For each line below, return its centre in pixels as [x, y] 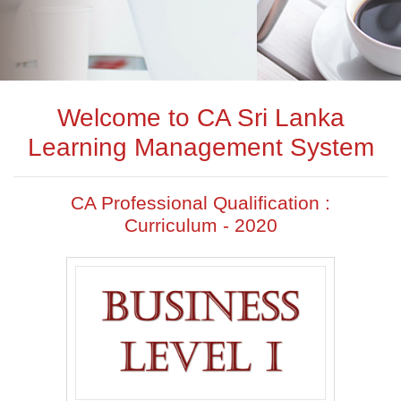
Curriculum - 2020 [200, 225]
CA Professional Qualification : [200, 202]
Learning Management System [200, 147]
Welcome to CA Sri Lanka [200, 117]
